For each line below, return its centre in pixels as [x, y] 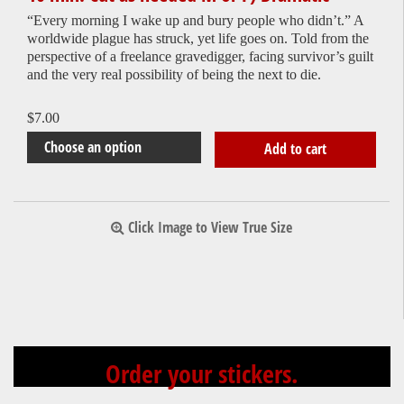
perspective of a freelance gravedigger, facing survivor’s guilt [200, 56]
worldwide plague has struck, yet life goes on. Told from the [198, 38]
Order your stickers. [202, 374]
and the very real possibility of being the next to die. [174, 74]
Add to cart [295, 149]
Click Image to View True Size [208, 228]
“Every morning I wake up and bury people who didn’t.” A [195, 20]
